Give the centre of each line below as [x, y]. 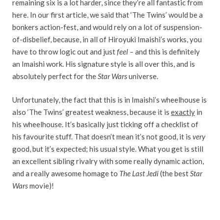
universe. [143, 76]
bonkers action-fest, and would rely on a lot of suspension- [107, 27]
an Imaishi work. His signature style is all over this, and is [104, 64]
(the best [175, 173]
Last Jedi [146, 173]
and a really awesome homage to [66, 173]
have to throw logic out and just [65, 52]
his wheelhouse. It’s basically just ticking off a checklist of [105, 124]
